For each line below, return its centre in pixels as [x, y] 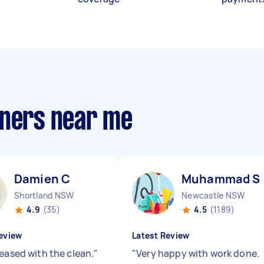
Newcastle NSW [213, 195]
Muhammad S [221, 179]
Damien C [42, 179]
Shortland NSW [44, 195]
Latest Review [161, 235]
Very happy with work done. [198, 253]
